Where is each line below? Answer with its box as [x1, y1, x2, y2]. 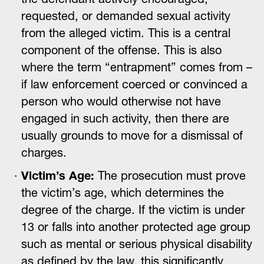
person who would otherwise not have [21, 94, 221, 108]
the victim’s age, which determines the [21, 186, 224, 200]
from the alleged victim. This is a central [21, 26, 230, 40]
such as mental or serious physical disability [21, 237, 252, 251]
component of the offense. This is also [21, 43, 222, 57]
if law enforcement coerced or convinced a [21, 77, 247, 91]
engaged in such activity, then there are [21, 111, 229, 126]
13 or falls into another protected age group [21, 220, 250, 234]
